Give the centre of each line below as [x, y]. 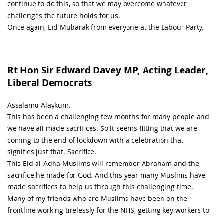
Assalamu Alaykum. [39, 105]
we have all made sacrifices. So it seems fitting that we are [102, 128]
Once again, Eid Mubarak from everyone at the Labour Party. [106, 27]
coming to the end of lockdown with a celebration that [95, 140]
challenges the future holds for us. [64, 15]
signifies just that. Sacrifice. [52, 151]
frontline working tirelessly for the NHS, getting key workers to [108, 210]
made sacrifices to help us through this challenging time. [100, 186]
